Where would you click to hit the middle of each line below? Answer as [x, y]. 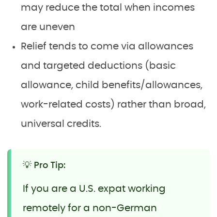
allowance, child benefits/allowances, [112, 85]
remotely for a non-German [90, 208]
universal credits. [61, 124]
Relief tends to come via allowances [107, 46]
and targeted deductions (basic [98, 66]
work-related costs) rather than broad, [113, 104]
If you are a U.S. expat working [94, 189]
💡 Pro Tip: [44, 165]
